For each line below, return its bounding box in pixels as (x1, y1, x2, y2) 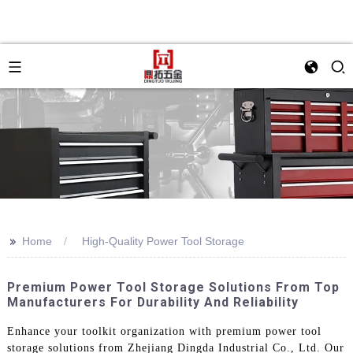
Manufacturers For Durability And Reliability (6, 295, 299, 310)
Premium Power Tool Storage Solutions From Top (6, 280, 340, 295)
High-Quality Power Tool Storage (81, 235, 244, 247)
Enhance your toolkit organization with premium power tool (6, 325, 321, 337)
